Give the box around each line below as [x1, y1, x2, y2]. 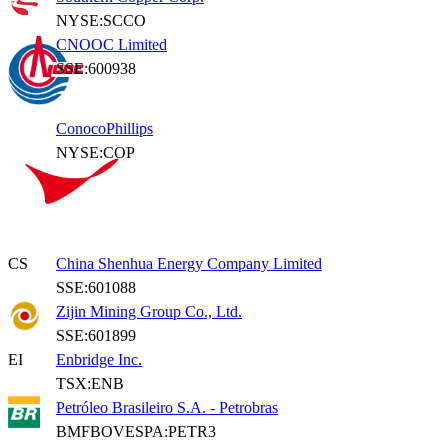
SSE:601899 [56, 327, 136, 344]
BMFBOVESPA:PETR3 [56, 423, 216, 440]
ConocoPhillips [56, 120, 153, 137]
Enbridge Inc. [56, 351, 142, 368]
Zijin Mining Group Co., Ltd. [56, 303, 242, 320]
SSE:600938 [56, 60, 136, 77]
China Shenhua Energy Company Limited [56, 255, 322, 272]
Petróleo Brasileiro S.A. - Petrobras [56, 399, 278, 416]
